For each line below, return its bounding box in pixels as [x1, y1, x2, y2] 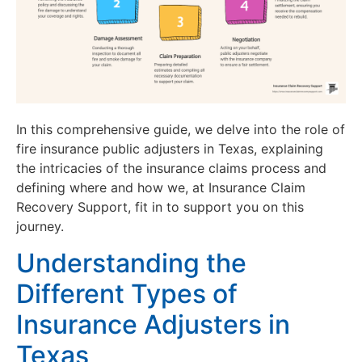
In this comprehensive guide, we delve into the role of [16, 121, 345, 138]
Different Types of [16, 277, 238, 309]
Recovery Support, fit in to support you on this [16, 199, 304, 216]
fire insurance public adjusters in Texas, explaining [16, 141, 323, 158]
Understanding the [16, 246, 246, 279]
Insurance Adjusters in [16, 308, 290, 340]
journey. [16, 218, 64, 235]
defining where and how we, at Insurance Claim [16, 179, 305, 196]
